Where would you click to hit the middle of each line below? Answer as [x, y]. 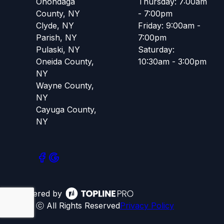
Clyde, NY [55, 25]
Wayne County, [65, 85]
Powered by [39, 193]
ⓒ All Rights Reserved [78, 205]
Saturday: [156, 49]
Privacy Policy [147, 205]
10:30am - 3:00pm [172, 61]
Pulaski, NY [58, 49]
